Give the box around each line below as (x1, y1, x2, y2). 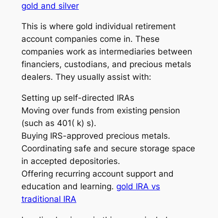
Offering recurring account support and (21, 169, 174, 179)
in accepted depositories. (21, 156, 120, 166)
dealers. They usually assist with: (21, 72, 151, 82)
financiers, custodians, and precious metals (21, 59, 191, 70)
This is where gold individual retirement (21, 21, 176, 32)
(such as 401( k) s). (21, 118, 96, 128)
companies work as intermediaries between (21, 47, 192, 57)
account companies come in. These (21, 34, 160, 44)
